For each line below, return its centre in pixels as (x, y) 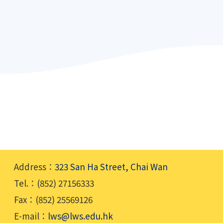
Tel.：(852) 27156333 (54, 183)
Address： (34, 167)
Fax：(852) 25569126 (53, 200)
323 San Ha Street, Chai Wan (111, 167)
